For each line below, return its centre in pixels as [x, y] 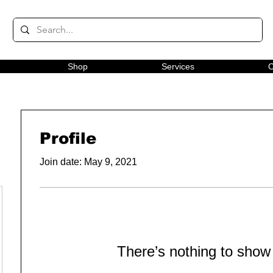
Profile [68, 138]
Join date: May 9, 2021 [88, 161]
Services [178, 66]
